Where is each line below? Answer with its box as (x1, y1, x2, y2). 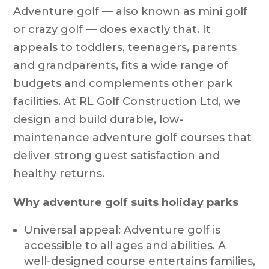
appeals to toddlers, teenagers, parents (13, 40, 237, 54)
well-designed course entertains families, (24, 254, 256, 268)
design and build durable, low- (13, 112, 184, 126)
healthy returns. (13, 166, 105, 180)
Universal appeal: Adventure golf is (24, 223, 221, 237)
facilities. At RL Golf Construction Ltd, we (13, 94, 241, 108)
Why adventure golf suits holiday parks (13, 195, 239, 209)
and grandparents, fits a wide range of (13, 58, 229, 72)
